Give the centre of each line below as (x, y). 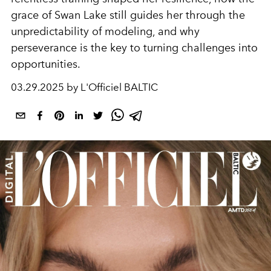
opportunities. (46, 64)
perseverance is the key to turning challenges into (134, 48)
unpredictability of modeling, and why (105, 31)
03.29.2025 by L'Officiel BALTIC (84, 87)
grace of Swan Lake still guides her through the (128, 15)
